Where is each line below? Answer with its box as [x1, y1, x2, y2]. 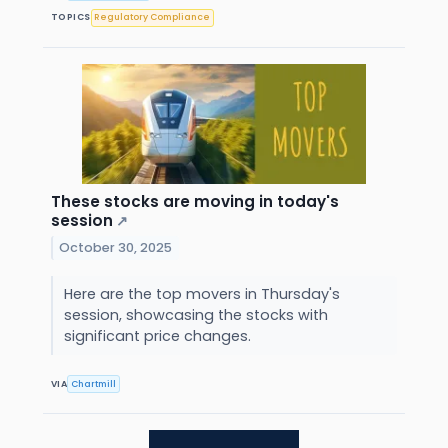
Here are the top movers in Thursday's [63, 284, 340, 305]
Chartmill [71, 377, 117, 390]
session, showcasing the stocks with [63, 305, 328, 326]
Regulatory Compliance [94, 11, 211, 24]
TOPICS [51, 11, 91, 24]
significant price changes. [63, 326, 255, 347]
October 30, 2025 [59, 238, 173, 256]
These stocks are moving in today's [51, 191, 339, 213]
